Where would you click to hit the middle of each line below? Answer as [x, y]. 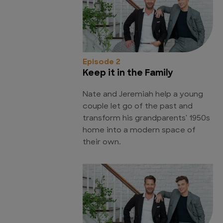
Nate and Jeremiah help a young [143, 95]
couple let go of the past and [138, 107]
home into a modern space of [139, 130]
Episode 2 [102, 62]
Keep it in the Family [128, 73]
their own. [102, 142]
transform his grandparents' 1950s [146, 118]
